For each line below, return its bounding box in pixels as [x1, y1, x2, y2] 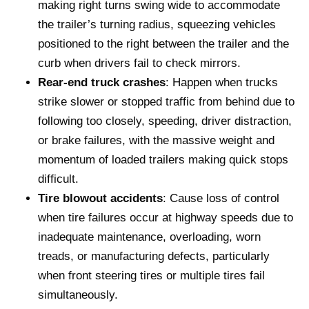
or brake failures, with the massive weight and [38, 133, 275, 147]
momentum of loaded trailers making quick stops [38, 152, 288, 166]
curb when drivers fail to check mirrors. [38, 56, 241, 70]
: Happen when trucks [166, 75, 278, 89]
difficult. [38, 172, 79, 186]
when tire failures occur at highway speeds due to [38, 210, 293, 224]
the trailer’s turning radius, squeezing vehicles [38, 17, 276, 31]
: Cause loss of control [163, 191, 279, 205]
